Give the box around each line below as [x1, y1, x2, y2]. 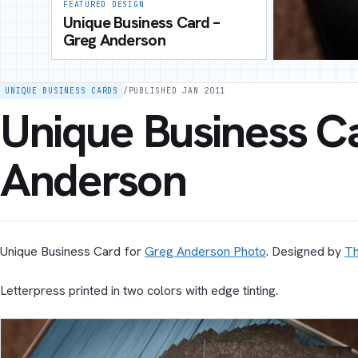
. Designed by [266, 243, 344, 260]
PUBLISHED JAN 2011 [128, 86, 225, 96]
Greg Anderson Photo [145, 243, 266, 260]
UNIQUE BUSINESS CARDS [5, 86, 118, 96]
